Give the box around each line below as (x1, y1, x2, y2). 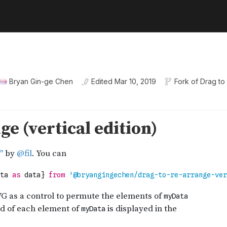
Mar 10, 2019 (115, 77, 156, 86)
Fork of (174, 77, 198, 86)
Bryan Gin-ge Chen (9, 77, 73, 86)
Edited (91, 77, 112, 86)
